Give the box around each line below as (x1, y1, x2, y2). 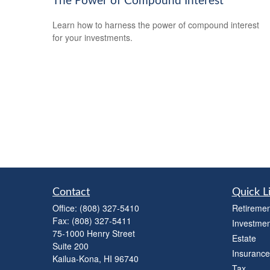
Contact (52, 187, 90, 198)
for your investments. (52, 31, 133, 44)
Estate (231, 232, 256, 245)
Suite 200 (52, 240, 89, 253)
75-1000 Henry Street (52, 227, 135, 240)
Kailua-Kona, (52, 253, 101, 265)
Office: (52, 202, 80, 215)
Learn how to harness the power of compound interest (52, 19, 259, 31)
